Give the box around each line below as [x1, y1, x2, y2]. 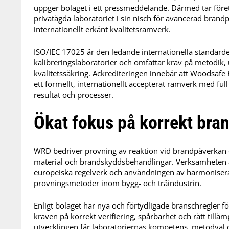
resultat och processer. [34, 89, 113, 100]
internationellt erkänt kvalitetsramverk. [34, 24, 171, 34]
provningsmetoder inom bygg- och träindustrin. [34, 178, 201, 189]
